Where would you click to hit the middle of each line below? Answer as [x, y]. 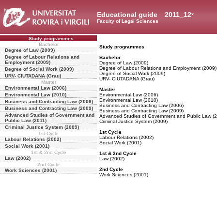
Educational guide [128, 15]
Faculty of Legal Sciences [128, 21]
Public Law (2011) [26, 120]
